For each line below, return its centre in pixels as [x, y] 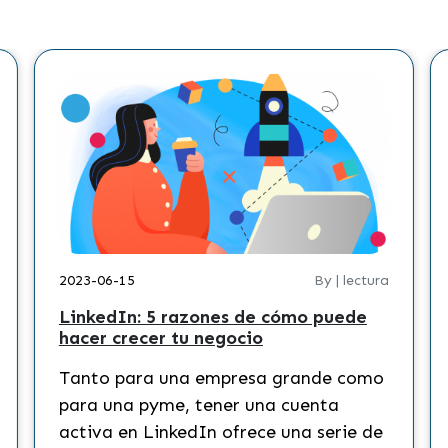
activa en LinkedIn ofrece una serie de [220, 432]
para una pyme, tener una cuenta [198, 405]
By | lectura [351, 280]
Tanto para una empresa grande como [221, 378]
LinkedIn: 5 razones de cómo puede [212, 317]
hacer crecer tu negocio [160, 338]
